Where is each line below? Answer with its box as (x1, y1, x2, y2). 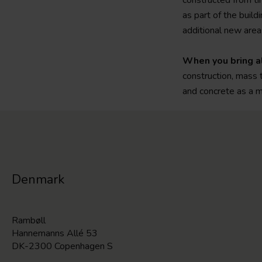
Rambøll (12, 214, 46, 227)
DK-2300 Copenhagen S (12, 240, 113, 253)
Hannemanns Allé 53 (12, 227, 98, 240)
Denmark (12, 171, 64, 189)
